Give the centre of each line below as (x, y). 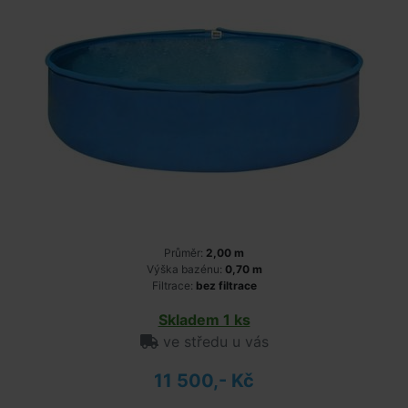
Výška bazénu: (185, 269)
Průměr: (185, 253)
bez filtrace (226, 286)
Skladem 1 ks (204, 320)
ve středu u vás (213, 342)
